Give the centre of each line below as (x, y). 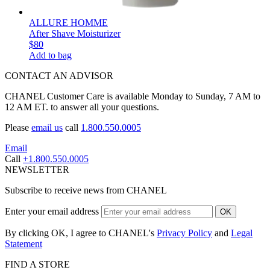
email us (47, 127)
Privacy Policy (184, 233)
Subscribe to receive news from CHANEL (86, 190)
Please (18, 127)
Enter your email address (52, 211)
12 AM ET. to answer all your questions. (82, 107)
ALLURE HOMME (68, 22)
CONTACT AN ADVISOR (59, 75)
